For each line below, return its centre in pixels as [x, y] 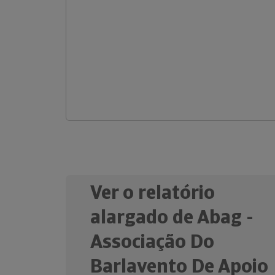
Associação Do [152, 241]
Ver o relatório [153, 192]
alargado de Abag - [172, 217]
